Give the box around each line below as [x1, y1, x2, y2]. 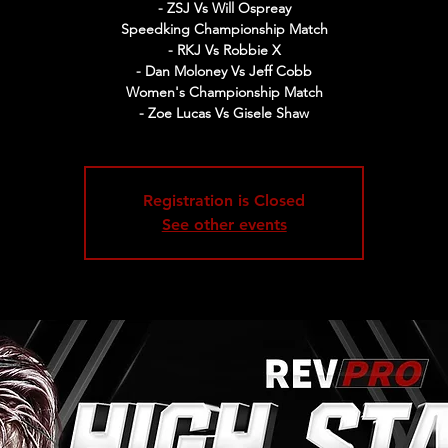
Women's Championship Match [125, 83, 323, 101]
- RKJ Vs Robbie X [167, 41, 281, 59]
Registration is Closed [143, 191, 306, 210]
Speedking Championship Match [120, 20, 328, 38]
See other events [161, 215, 287, 234]
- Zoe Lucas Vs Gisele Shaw [139, 104, 310, 122]
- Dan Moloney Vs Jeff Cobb [136, 62, 313, 80]
